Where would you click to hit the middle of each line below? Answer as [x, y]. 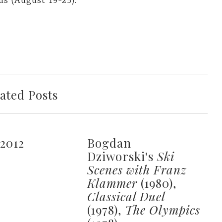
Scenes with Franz [137, 169]
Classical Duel [126, 196]
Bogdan [109, 142]
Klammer [112, 183]
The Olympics [162, 209]
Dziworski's [122, 156]
